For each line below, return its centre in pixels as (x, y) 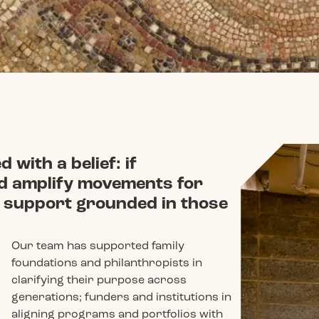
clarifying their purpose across (99, 279)
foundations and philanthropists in (106, 262)
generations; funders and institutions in (121, 297)
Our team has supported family (98, 245)
